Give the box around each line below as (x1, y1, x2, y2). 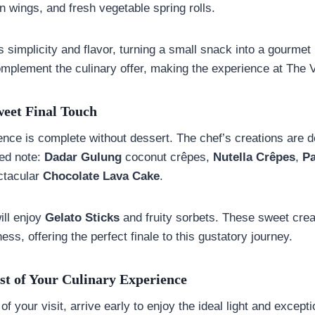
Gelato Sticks (45, 210, 120, 224)
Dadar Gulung (44, 150, 122, 164)
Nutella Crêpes (213, 150, 295, 164)
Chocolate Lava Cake (43, 169, 160, 183)
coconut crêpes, (122, 150, 213, 164)
